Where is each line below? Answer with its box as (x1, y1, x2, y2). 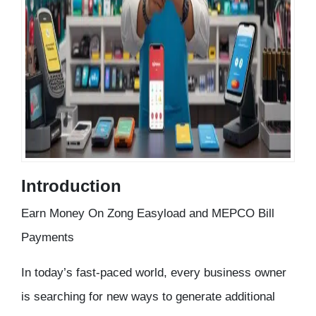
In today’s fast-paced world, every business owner (21, 266, 286, 280)
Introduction (21, 176, 121, 196)
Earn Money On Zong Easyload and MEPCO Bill (21, 207, 274, 221)
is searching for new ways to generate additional (21, 290, 275, 304)
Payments (21, 231, 74, 245)
